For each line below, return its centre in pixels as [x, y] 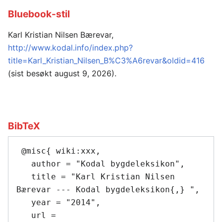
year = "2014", [24, 203]
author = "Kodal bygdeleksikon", [24, 164]
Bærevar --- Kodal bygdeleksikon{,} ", [108, 190]
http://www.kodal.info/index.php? [70, 48]
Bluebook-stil [39, 14]
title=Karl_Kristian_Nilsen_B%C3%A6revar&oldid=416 [106, 61]
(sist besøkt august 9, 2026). [62, 74]
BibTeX [24, 126]
